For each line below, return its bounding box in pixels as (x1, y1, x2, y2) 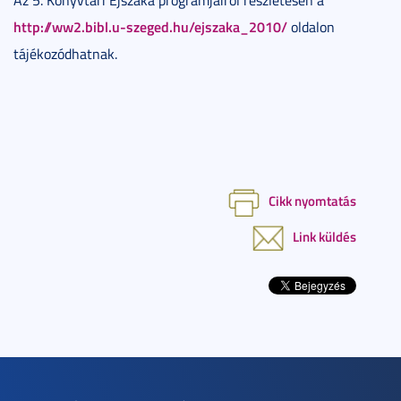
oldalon (287, 16, 335, 37)
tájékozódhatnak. (13, 43, 117, 64)
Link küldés (293, 226, 356, 247)
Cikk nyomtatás (269, 190, 356, 210)
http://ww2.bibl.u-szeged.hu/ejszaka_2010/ (13, 15, 287, 37)
